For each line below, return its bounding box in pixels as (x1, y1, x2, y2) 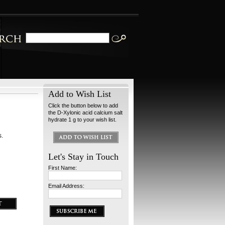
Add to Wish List (48, 89, 111, 99)
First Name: (48, 165, 77, 171)
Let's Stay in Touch (48, 152, 119, 162)
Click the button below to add (48, 102, 118, 108)
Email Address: (48, 183, 84, 189)
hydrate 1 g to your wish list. (48, 117, 117, 123)
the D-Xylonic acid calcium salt (48, 109, 123, 116)
